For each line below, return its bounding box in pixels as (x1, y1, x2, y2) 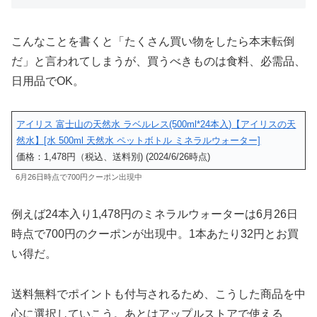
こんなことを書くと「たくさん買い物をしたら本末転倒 (11, 35, 294, 47)
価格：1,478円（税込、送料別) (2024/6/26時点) (16, 151, 211, 163)
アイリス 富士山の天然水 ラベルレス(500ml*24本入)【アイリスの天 (16, 119, 296, 130)
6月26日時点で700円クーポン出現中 (16, 173, 142, 182)
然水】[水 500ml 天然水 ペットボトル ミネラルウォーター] (16, 135, 261, 146)
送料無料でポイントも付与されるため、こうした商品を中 (11, 288, 306, 301)
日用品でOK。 (11, 74, 84, 87)
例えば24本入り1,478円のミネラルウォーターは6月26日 (11, 208, 298, 221)
